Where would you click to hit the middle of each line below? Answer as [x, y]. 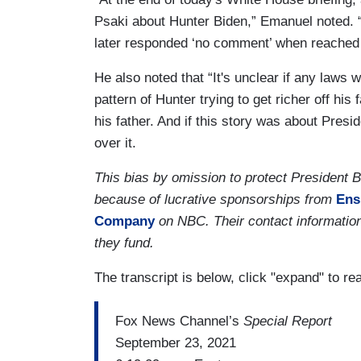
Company [124, 222]
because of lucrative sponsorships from [215, 200]
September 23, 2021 [176, 342]
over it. [115, 143]
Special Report [288, 321]
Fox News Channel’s [179, 321]
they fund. [124, 243]
